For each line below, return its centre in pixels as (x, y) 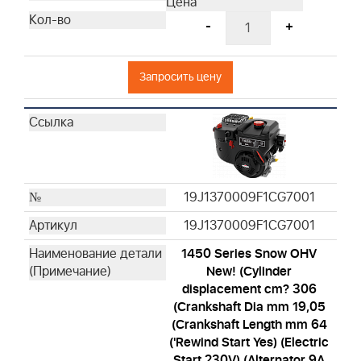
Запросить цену (180, 77)
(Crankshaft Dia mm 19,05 (249, 307)
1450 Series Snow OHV (249, 254)
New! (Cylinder (249, 272)
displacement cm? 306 (249, 290)
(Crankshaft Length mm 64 (249, 325)
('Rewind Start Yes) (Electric (249, 343)
